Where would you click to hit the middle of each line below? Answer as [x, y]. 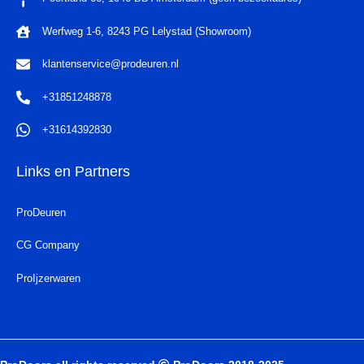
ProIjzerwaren [48, 278]
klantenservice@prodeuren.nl [110, 64]
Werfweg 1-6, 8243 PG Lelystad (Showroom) [147, 31]
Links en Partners [73, 171]
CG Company [48, 245]
